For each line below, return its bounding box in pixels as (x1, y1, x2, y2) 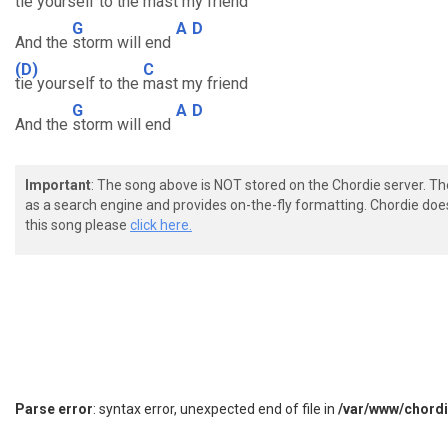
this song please (25, 217, 130, 233)
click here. (130, 217, 192, 233)
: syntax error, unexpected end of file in (93, 401, 338, 417)
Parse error (15, 401, 93, 417)
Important (25, 177, 91, 193)
